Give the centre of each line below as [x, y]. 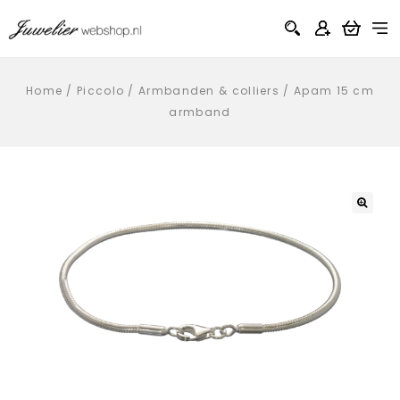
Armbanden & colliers [209, 91]
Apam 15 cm [334, 91]
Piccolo [101, 91]
